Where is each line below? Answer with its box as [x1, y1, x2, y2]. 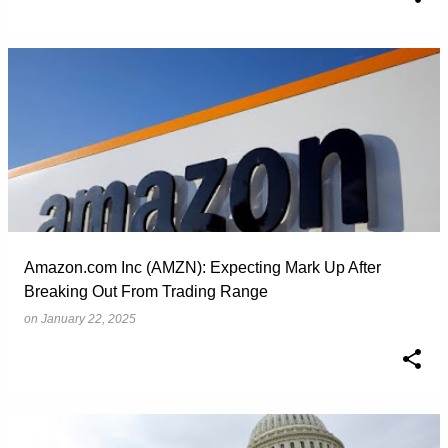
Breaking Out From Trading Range [24, 283, 268, 300]
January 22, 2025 [41, 312, 136, 326]
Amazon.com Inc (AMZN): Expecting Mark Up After [24, 259, 381, 276]
